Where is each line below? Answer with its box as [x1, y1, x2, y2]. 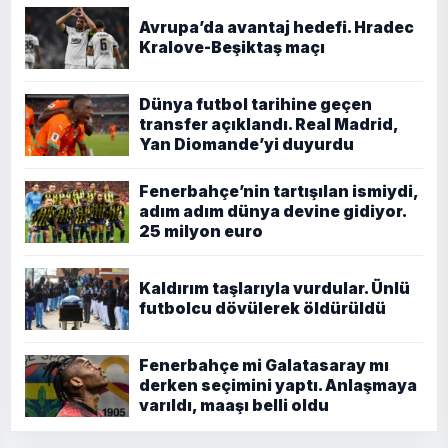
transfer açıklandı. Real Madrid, [139, 114, 398, 134]
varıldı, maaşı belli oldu [139, 395, 329, 415]
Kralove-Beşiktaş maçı [139, 37, 325, 57]
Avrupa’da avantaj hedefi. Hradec [139, 17, 414, 37]
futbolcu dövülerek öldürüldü [139, 298, 386, 318]
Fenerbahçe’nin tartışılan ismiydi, [139, 181, 418, 201]
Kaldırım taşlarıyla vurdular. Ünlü [139, 278, 410, 298]
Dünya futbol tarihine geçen [139, 94, 372, 114]
